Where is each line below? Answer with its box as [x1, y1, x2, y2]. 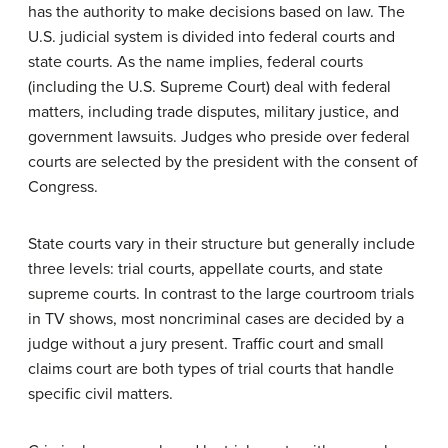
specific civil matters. [28, 384, 173, 405]
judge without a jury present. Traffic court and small [28, 334, 384, 355]
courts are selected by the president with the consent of [28, 152, 418, 173]
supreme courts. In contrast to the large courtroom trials [28, 284, 414, 305]
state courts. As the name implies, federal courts [28, 52, 363, 73]
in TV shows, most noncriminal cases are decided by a [28, 309, 404, 330]
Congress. [28, 177, 98, 198]
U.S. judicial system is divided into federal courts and [28, 27, 395, 48]
